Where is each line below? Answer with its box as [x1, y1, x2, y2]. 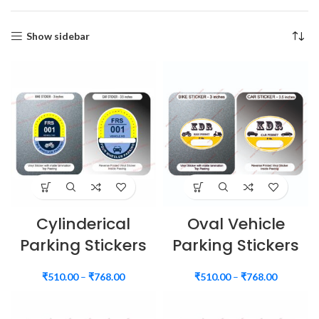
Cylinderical [36, 213, 130, 235]
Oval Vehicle [187, 213, 285, 235]
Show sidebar [26, 30, 90, 42]
